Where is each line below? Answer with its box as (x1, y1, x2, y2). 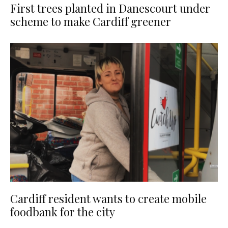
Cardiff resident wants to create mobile (10, 191, 207, 207)
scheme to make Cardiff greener (10, 13, 171, 29)
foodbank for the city (10, 204, 115, 220)
